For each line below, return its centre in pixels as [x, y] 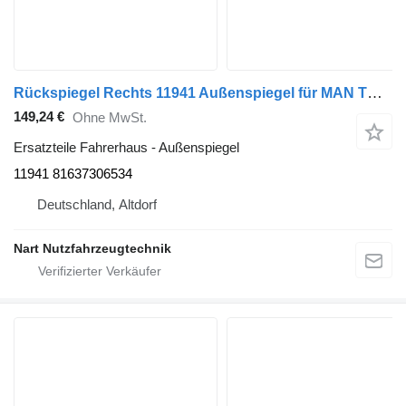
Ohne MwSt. [110, 118]
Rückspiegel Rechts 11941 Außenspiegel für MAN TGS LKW [375, 92]
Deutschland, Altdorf [97, 204]
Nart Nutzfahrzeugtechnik [92, 248]
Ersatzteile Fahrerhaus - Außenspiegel [126, 147]
